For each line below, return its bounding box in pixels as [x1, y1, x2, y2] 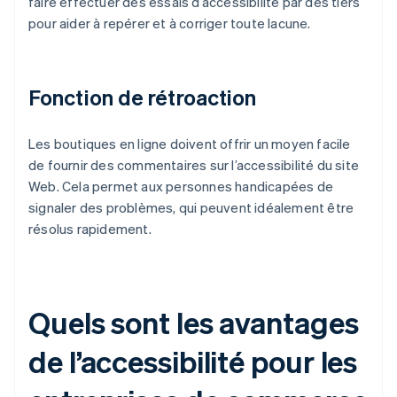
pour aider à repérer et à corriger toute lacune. [28, 14, 311, 33]
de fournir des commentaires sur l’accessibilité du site [28, 156, 360, 175]
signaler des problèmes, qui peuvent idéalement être [28, 198, 354, 217]
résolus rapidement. [28, 220, 152, 238]
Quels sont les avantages [28, 303, 359, 342]
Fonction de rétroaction [28, 83, 257, 112]
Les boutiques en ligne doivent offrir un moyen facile [28, 135, 351, 153]
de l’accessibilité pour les [28, 342, 358, 381]
